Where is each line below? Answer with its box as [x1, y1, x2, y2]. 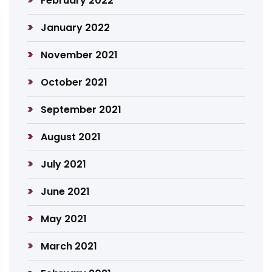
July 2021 [41, 157, 87, 171]
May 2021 [41, 212, 87, 226]
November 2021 [41, 48, 118, 62]
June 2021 [41, 185, 90, 199]
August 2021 [41, 130, 101, 144]
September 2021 [41, 103, 122, 117]
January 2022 [41, 21, 110, 35]
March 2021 [41, 239, 98, 253]
